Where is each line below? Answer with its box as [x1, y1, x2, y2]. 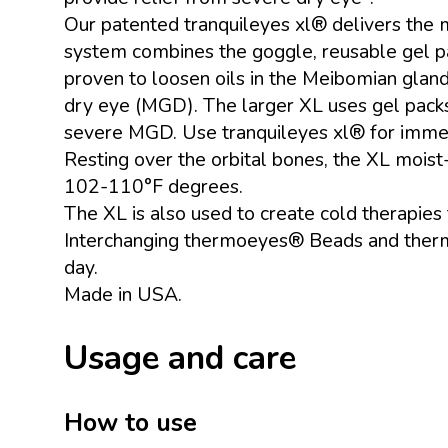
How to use [64, 405, 197, 440]
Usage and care [64, 335, 296, 381]
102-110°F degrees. [64, 172, 243, 200]
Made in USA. [64, 280, 182, 308]
